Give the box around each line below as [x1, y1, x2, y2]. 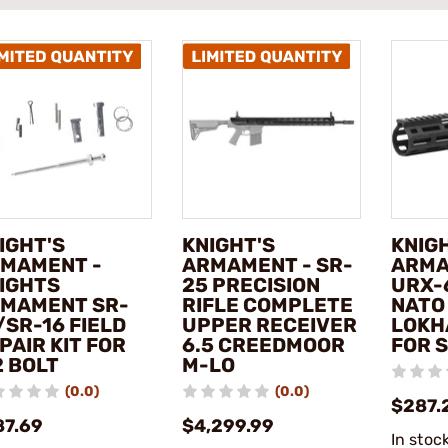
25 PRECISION [181, 273, 320, 298]
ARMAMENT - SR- [181, 253, 353, 278]
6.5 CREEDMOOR [181, 333, 345, 358]
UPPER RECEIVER [181, 313, 357, 338]
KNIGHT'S [181, 233, 275, 258]
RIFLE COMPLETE [181, 293, 353, 318]
